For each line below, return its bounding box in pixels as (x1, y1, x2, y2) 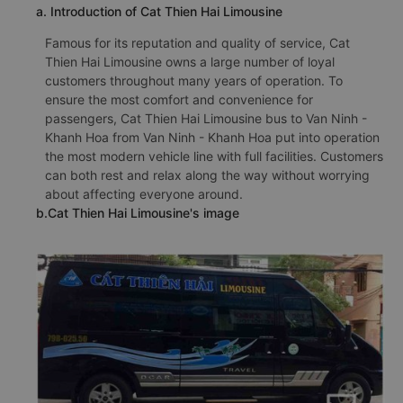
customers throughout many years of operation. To (45, 73, 343, 88)
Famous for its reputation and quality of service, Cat (45, 35, 350, 50)
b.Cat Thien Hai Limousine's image (36, 205, 239, 220)
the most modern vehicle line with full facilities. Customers (45, 148, 383, 164)
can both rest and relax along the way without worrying (45, 167, 370, 183)
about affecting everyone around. (45, 186, 243, 201)
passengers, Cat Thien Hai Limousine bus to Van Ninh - (45, 111, 367, 126)
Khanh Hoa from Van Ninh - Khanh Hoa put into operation (45, 130, 380, 145)
